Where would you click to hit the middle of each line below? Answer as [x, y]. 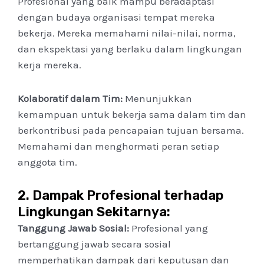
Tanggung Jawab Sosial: [73, 228]
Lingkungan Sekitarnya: [94, 212]
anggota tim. [47, 162]
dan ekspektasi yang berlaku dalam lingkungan [130, 49]
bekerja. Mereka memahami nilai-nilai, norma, [127, 33]
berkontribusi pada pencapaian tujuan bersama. [131, 130]
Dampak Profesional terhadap [128, 196]
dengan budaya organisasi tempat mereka [116, 17]
